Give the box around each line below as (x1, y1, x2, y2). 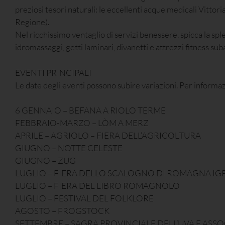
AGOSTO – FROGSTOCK (15, 205, 109, 216)
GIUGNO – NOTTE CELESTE (15, 143, 123, 154)
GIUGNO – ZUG (15, 155, 76, 166)
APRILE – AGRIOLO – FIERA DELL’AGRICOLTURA (15, 130, 201, 141)
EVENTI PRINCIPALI (15, 67, 91, 78)
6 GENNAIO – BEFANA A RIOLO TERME (15, 105, 166, 116)
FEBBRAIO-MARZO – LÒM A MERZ (15, 118, 149, 129)
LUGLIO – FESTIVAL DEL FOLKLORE (15, 193, 154, 204)
